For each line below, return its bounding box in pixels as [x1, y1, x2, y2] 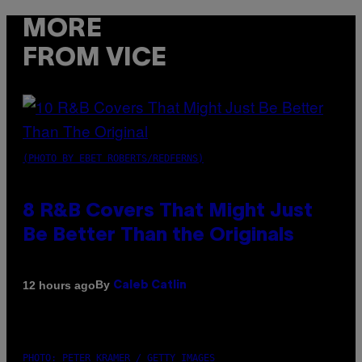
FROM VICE [23, 46, 166, 70]
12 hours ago [23, 278, 95, 292]
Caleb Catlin [113, 280, 187, 292]
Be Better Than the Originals [23, 227, 294, 246]
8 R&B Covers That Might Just [23, 203, 313, 221]
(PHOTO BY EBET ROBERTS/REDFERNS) [23, 153, 204, 165]
